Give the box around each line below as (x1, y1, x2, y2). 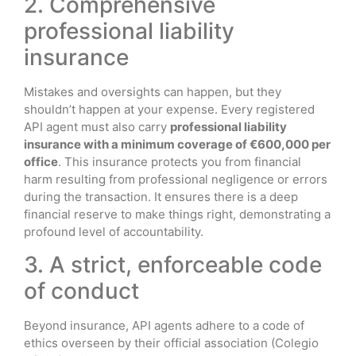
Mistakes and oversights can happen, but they (24, 83, 281, 99)
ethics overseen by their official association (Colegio (24, 335, 319, 351)
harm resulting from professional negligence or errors (24, 171, 327, 187)
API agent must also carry (24, 118, 170, 134)
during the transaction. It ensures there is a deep (24, 188, 298, 204)
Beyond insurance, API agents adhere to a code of (24, 318, 304, 334)
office (24, 153, 58, 169)
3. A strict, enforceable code (24, 251, 322, 279)
